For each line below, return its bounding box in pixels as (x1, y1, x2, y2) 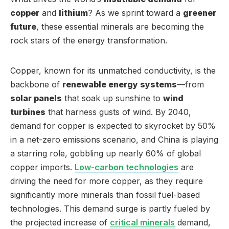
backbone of (10, 79, 62, 89)
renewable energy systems (62, 79, 177, 89)
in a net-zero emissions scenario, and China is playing (10, 134, 218, 145)
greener (183, 7, 216, 18)
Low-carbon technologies (75, 162, 178, 172)
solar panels (10, 93, 62, 103)
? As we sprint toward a (88, 7, 183, 18)
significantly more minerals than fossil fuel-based (10, 189, 200, 200)
